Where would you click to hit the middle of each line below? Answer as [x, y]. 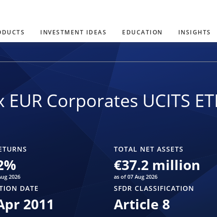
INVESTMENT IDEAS [73, 32]
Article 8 [142, 204]
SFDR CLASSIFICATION [154, 188]
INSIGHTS [194, 32]
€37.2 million [157, 165]
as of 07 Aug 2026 [135, 177]
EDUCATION [142, 32]
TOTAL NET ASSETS [148, 149]
